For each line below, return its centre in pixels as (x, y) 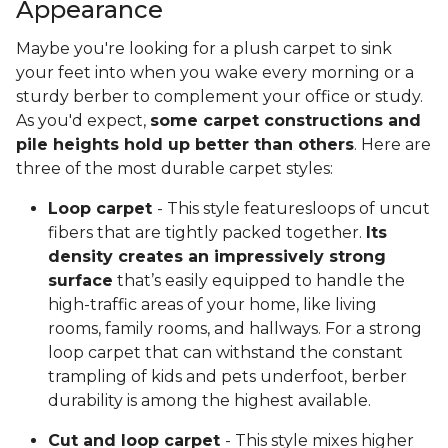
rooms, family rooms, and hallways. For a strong (235, 329)
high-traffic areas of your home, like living (212, 305)
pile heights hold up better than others (185, 145)
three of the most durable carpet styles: (174, 169)
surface (80, 281)
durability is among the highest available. (209, 401)
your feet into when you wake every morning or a (215, 73)
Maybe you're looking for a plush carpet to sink (204, 49)
